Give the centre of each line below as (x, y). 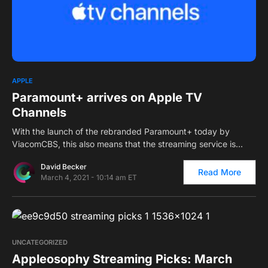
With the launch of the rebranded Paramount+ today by (121, 132)
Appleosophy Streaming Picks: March (122, 259)
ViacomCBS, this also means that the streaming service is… (127, 144)
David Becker (64, 167)
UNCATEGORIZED (40, 243)
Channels (39, 113)
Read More (220, 172)
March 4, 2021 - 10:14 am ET (89, 178)
